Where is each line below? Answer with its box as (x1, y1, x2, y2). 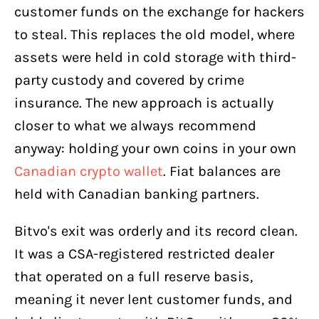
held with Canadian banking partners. (14, 186, 259, 203)
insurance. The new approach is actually (14, 95, 273, 112)
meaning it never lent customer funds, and (14, 291, 293, 308)
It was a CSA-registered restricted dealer (14, 246, 274, 263)
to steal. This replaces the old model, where (14, 26, 295, 43)
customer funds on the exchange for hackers (14, 4, 305, 21)
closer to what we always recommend (14, 117, 256, 135)
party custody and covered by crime (14, 72, 244, 89)
